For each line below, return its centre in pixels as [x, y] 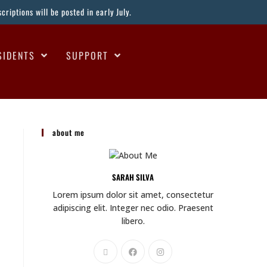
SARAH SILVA [133, 177]
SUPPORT [87, 56]
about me [69, 132]
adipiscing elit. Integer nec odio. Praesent [133, 208]
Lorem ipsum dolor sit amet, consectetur [133, 195]
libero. [133, 221]
